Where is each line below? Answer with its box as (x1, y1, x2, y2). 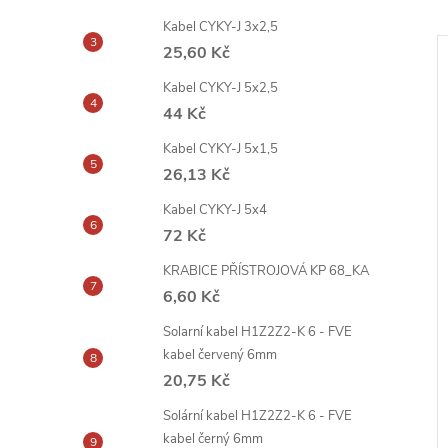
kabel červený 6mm (163, 346, 277, 364)
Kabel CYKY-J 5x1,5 (163, 140, 278, 158)
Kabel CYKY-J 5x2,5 (163, 79, 278, 97)
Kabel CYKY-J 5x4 (163, 201, 267, 219)
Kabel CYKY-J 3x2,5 (163, 18, 278, 36)
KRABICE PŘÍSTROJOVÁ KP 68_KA (163, 262, 369, 280)
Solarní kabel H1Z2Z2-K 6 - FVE (163, 323, 352, 341)
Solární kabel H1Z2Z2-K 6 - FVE (163, 407, 352, 425)
